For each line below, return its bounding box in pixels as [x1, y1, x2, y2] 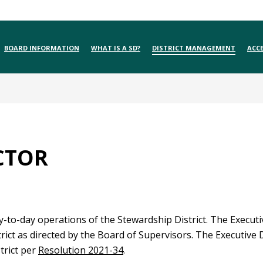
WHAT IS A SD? [91, 43, 140, 53]
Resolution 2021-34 [38, 244, 123, 257]
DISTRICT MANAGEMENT [152, 43, 235, 53]
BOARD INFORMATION [4, 43, 79, 53]
